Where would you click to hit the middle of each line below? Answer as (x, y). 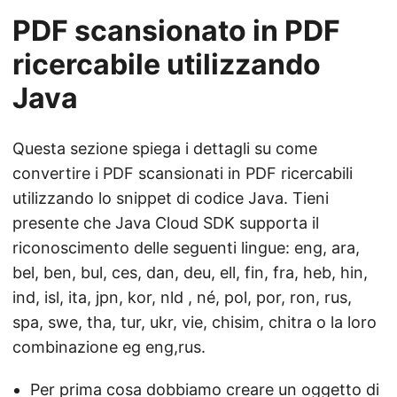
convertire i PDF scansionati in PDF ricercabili (183, 173)
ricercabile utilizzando (167, 64)
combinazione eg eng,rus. (109, 346)
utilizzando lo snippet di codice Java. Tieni (171, 198)
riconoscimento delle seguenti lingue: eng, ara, (186, 247)
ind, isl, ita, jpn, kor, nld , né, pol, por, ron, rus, (182, 297)
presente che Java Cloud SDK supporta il (166, 222)
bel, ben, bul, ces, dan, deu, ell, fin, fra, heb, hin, (190, 272)
